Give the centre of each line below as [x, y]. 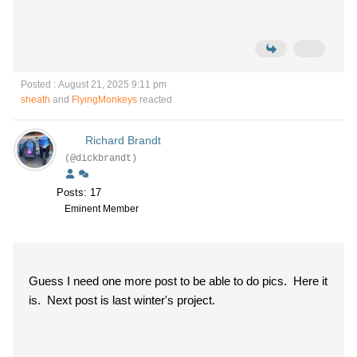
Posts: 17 [79, 192]
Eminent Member [102, 209]
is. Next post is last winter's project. [122, 300]
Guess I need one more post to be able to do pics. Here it [178, 281]
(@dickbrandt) [101, 159]
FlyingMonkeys [104, 100]
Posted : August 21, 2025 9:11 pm [94, 84]
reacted [155, 100]
